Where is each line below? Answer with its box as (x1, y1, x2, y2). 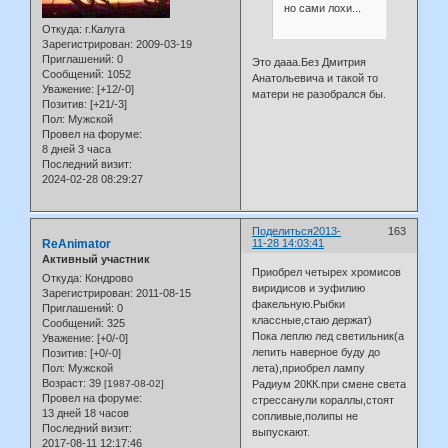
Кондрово (82, 272, 133, 285)
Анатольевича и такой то (252, 72, 379, 85)
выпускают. (252, 426, 311, 439)
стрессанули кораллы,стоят (252, 394, 395, 407)
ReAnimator (42, 236, 111, 251)
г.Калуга (82, 22, 125, 35)
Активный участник (42, 252, 150, 265)
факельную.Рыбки (252, 298, 346, 311)
